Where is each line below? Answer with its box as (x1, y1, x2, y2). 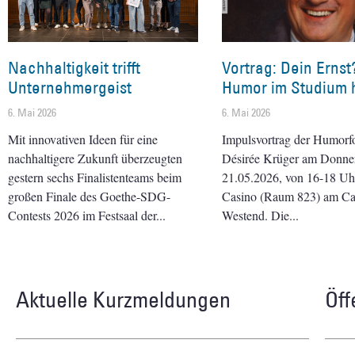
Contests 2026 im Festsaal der (8, 206, 156, 223)
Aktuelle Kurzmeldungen (16, 284, 231, 313)
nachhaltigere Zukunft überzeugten (8, 149, 182, 166)
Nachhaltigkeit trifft (8, 56, 140, 78)
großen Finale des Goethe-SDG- (8, 187, 170, 204)
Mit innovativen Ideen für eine (8, 130, 158, 147)
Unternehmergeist (8, 76, 132, 98)
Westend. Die (222, 206, 289, 223)
